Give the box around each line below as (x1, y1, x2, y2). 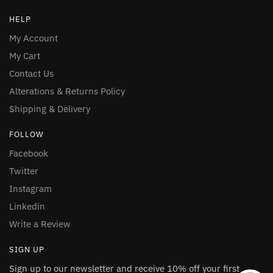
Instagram (9, 183, 52, 195)
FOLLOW (9, 129, 44, 140)
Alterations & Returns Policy (9, 85, 125, 97)
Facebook (9, 147, 48, 160)
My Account (9, 32, 58, 44)
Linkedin (9, 200, 45, 213)
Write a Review (9, 218, 71, 230)
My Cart (9, 50, 40, 62)
